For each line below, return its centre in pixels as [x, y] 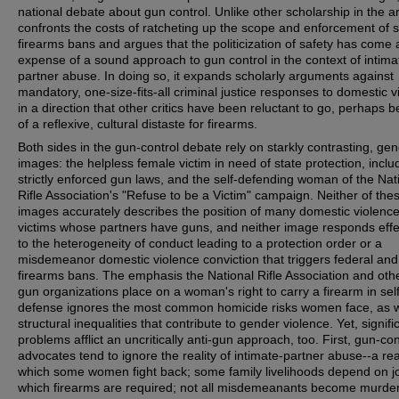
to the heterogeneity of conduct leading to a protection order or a [200, 243]
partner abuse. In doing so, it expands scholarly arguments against [206, 76]
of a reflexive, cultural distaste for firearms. [138, 124]
